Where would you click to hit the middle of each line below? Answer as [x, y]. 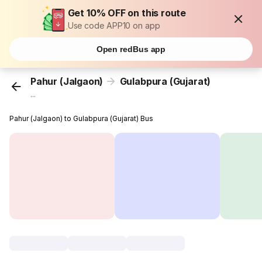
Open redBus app [131, 49]
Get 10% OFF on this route [127, 13]
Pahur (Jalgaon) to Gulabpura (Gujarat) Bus [82, 119]
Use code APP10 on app [114, 25]
